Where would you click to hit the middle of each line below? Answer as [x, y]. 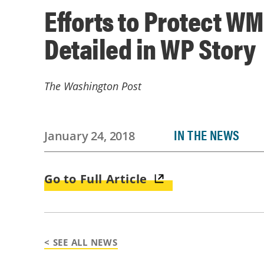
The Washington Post [93, 86]
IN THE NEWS [207, 135]
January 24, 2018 [90, 136]
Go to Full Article [96, 179]
